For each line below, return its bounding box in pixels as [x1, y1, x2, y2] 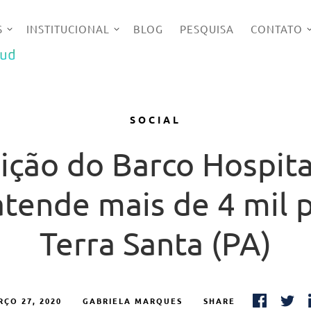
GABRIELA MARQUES [82, 295, 183, 307]
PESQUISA [180, 22, 235, 35]
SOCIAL [130, 112, 181, 126]
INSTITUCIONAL [26, 22, 110, 35]
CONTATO [251, 22, 303, 35]
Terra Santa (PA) [40, 224, 271, 262]
